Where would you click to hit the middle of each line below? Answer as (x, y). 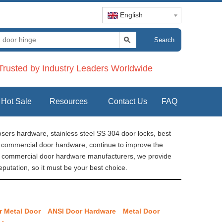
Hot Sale (16, 101)
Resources (69, 101)
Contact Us (127, 101)
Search (164, 40)
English (131, 15)
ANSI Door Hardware (82, 211)
